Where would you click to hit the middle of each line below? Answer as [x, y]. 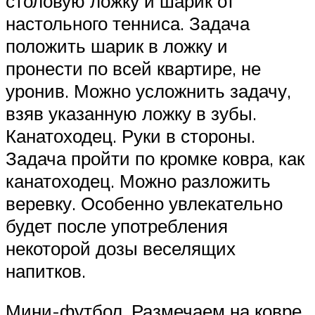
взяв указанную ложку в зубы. [131, 113]
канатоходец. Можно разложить [138, 180]
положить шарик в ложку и [117, 45]
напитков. [46, 270]
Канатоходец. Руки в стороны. [130, 135]
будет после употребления [117, 225]
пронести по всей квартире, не [133, 68]
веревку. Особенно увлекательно [144, 203]
